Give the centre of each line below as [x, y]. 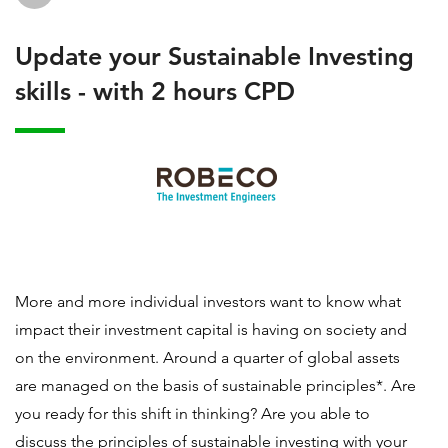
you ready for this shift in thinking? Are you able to [192, 413]
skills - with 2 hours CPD [155, 91]
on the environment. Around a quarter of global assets [207, 357]
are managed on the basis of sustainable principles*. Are [215, 385]
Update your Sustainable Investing [214, 56]
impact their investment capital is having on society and [211, 329]
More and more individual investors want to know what [208, 301]
